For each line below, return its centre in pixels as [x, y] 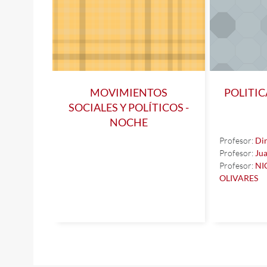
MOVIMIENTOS [129, 92]
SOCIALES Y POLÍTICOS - [129, 107]
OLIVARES [239, 178]
